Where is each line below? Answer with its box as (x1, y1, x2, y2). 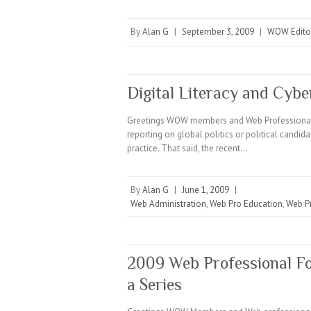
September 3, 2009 (182, 26, 254, 37)
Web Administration (131, 198, 206, 210)
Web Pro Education (210, 198, 283, 210)
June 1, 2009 (182, 184, 229, 196)
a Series (127, 275, 182, 294)
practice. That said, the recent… (127, 142, 248, 154)
